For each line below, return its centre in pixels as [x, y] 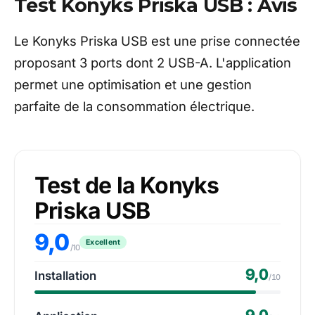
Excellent [103, 243]
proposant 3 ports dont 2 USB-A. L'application [153, 62]
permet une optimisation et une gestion [133, 84]
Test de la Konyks [127, 185]
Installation [65, 275]
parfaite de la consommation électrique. [134, 106]
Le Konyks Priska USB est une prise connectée [157, 40]
